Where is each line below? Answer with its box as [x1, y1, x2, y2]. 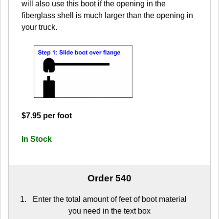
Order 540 [88, 173, 131, 183]
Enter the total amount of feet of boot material [32, 195, 187, 203]
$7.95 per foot [22, 111, 72, 120]
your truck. [22, 22, 57, 31]
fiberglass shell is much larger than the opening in [22, 11, 193, 20]
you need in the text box [68, 206, 151, 215]
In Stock [22, 134, 52, 143]
